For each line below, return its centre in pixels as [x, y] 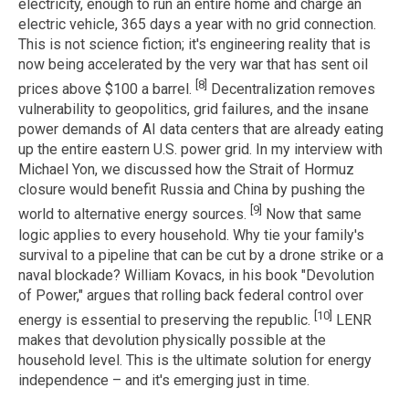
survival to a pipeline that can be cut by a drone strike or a [201, 255]
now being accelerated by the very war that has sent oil [193, 65]
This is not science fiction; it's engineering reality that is [194, 45]
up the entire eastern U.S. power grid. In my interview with [200, 150]
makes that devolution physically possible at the [172, 341]
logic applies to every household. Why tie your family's [191, 235]
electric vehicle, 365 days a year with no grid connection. [197, 25]
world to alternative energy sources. [134, 215]
